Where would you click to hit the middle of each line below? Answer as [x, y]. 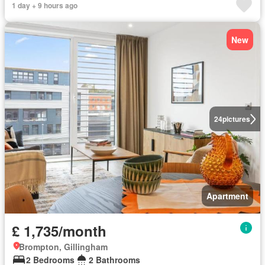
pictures [236, 119]
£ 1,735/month [59, 231]
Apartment [227, 196]
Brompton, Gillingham [63, 247]
